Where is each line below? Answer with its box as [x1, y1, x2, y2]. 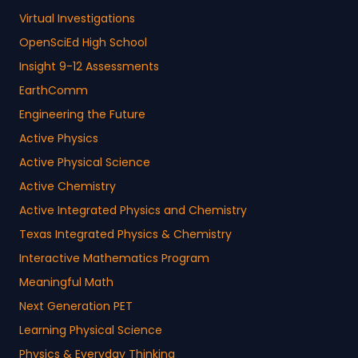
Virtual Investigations [19, 10, 135, 27]
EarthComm [19, 82, 88, 99]
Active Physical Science [19, 154, 150, 171]
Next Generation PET [19, 298, 133, 315]
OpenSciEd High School [19, 34, 147, 51]
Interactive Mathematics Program [19, 250, 209, 267]
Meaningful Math [19, 274, 113, 291]
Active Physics [19, 130, 98, 147]
